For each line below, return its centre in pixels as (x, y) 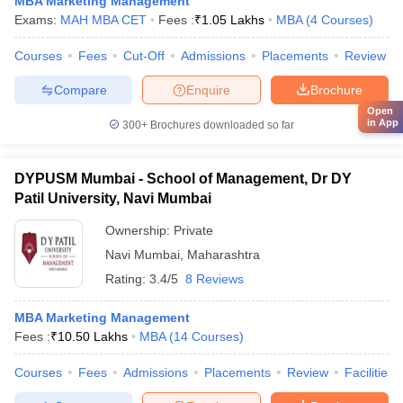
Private (193, 230)
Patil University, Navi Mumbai (113, 198)
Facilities (369, 372)
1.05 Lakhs (233, 20)
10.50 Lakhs (93, 336)
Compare (80, 90)
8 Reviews (215, 279)
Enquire (208, 90)
